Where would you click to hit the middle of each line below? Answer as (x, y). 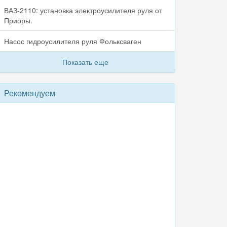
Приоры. (18, 20)
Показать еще (86, 62)
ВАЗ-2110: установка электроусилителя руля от (83, 10)
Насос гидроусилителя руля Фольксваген (72, 41)
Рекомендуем (29, 93)
